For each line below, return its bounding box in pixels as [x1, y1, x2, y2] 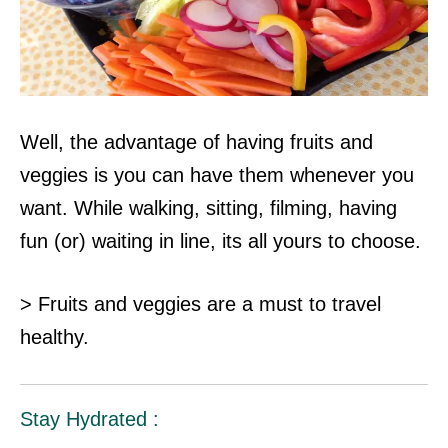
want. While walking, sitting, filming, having [20, 197, 397, 220]
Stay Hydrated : [20, 408, 159, 431]
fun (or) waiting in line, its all [20, 230, 273, 253]
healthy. [20, 326, 89, 349]
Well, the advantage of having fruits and [20, 131, 373, 154]
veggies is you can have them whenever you [20, 164, 414, 187]
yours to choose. [273, 230, 421, 253]
